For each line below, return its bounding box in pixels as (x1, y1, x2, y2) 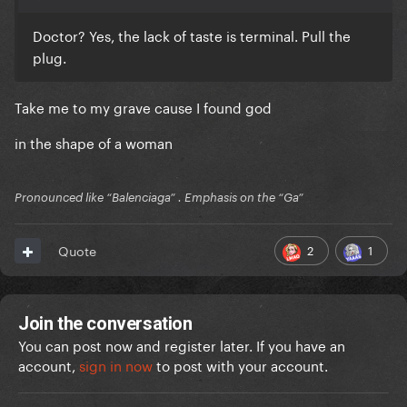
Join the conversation (18, 313, 193, 335)
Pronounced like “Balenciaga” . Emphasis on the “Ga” (15, 190, 303, 205)
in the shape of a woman (15, 131, 176, 154)
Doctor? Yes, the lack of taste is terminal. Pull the (33, 24, 351, 46)
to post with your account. (153, 353, 328, 376)
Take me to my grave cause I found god (15, 95, 272, 118)
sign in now (79, 353, 153, 376)
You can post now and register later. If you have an (18, 333, 345, 356)
